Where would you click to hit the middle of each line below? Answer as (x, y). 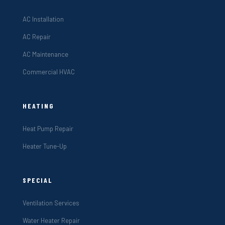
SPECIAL (37, 180)
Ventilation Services (51, 203)
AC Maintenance (45, 54)
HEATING (38, 105)
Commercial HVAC (48, 72)
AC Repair (36, 36)
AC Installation (43, 19)
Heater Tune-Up (44, 146)
